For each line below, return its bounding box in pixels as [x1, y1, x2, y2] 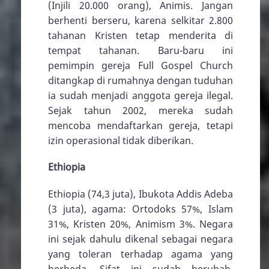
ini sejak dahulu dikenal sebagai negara [48, 232, 233, 246]
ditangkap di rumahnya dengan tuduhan [48, 74, 233, 88]
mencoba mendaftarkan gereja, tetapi [48, 119, 233, 133]
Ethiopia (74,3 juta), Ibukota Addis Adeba [48, 187, 233, 201]
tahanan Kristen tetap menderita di [48, 29, 233, 43]
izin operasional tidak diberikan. [48, 134, 193, 148]
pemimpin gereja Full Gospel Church [48, 59, 233, 73]
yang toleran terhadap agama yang [48, 247, 233, 261]
